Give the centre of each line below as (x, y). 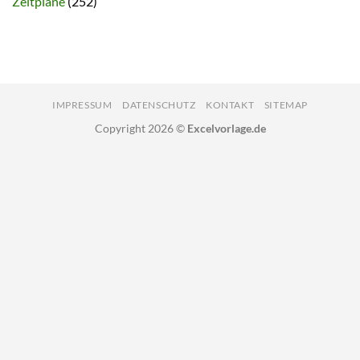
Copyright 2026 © (141, 129)
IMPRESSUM (82, 105)
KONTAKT (230, 105)
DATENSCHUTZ (159, 105)
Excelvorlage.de (226, 129)
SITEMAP (286, 105)
